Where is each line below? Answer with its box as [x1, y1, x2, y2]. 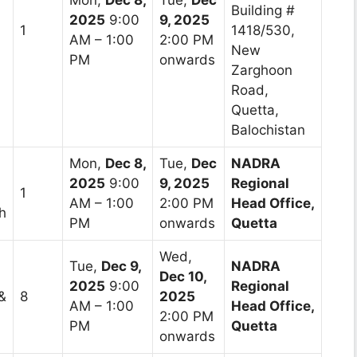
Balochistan [231, 121, 305, 138]
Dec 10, [159, 268, 206, 284]
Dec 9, [101, 257, 141, 274]
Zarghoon [231, 61, 292, 78]
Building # [231, 2, 295, 18]
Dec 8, [105, 155, 146, 171]
